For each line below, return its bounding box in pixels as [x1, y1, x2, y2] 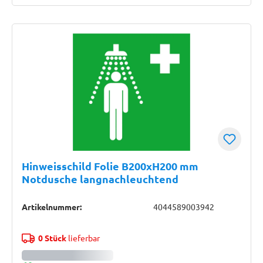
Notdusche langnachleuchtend [22, 172, 178, 186]
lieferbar [66, 232, 100, 243]
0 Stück [38, 232, 66, 243]
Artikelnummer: [22, 201, 82, 212]
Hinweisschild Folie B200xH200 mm [22, 159, 198, 173]
